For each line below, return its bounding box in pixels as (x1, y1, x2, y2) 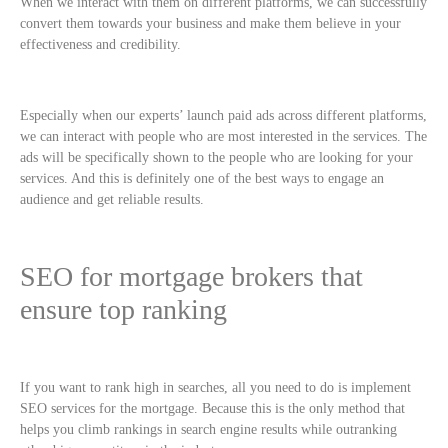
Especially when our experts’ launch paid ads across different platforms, (20, 108, 427, 124)
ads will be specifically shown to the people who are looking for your (20, 150, 413, 166)
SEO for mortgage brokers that (20, 260, 363, 292)
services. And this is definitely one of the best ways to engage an (20, 171, 384, 187)
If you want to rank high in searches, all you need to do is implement (20, 380, 411, 396)
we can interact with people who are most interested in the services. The (20, 129, 427, 145)
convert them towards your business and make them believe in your (20, 16, 401, 32)
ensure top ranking (20, 293, 227, 325)
